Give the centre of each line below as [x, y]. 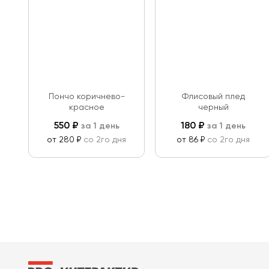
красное [86, 107]
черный [213, 107]
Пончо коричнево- [86, 97]
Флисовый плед [213, 97]
